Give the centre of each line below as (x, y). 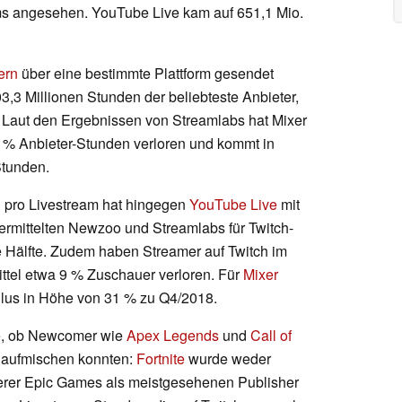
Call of (271, 335)
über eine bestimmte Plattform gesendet (146, 73)
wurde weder (228, 358)
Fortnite (161, 358)
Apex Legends (173, 335)
